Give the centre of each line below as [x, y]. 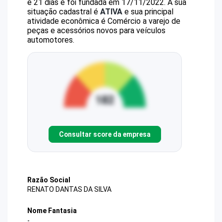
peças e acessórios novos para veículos [96, 30]
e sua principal [148, 12]
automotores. [51, 40]
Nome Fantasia [52, 211]
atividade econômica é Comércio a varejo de [104, 21]
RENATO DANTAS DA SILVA [69, 190]
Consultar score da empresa [105, 134]
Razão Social [49, 180]
